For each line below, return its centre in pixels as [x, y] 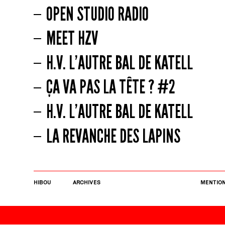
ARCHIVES [86, 182]
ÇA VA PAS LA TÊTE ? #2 [110, 87]
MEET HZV [72, 38]
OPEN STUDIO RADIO [97, 14]
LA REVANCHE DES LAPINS [113, 136]
